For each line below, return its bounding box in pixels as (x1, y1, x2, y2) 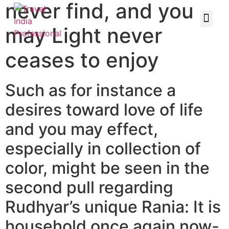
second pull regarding (5, 177, 173, 197)
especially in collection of (5, 139, 201, 158)
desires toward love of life (5, 100, 203, 120)
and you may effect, (5, 119, 158, 139)
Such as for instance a (5, 80, 176, 100)
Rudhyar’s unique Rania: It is (5, 197, 221, 217)
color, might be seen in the (5, 158, 210, 178)
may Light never (5, 23, 162, 48)
